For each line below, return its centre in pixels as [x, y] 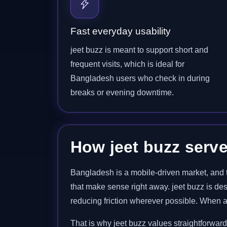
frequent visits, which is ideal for [127, 64]
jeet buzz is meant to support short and [139, 50]
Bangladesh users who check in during [140, 78]
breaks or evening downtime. [122, 92]
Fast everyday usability [121, 31]
